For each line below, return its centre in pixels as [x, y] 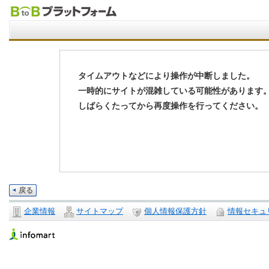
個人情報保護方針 [175, 211]
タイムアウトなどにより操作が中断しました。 [166, 76]
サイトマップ [100, 211]
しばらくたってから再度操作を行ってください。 [171, 106]
